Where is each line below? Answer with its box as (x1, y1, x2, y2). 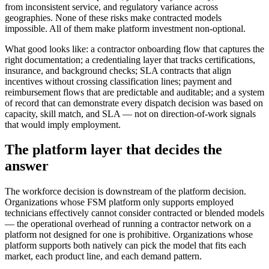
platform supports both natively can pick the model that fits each (5, 240, 246, 251)
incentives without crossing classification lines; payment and (5, 76, 232, 86)
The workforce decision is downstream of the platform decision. (5, 186, 246, 197)
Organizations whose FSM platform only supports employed (5, 197, 234, 208)
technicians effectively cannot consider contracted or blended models (5, 208, 264, 219)
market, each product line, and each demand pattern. (5, 251, 202, 262)
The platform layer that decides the (5, 142, 222, 158)
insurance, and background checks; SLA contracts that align (5, 65, 231, 76)
